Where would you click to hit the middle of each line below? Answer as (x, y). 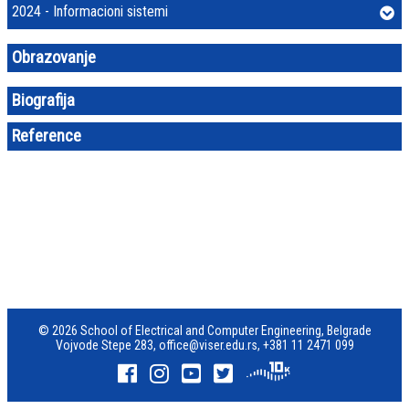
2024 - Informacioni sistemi (90, 11)
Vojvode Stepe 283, (107, 345)
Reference (47, 136)
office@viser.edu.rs (208, 345)
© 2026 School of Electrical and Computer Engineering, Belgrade (204, 330)
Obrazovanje (54, 58)
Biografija (43, 100)
